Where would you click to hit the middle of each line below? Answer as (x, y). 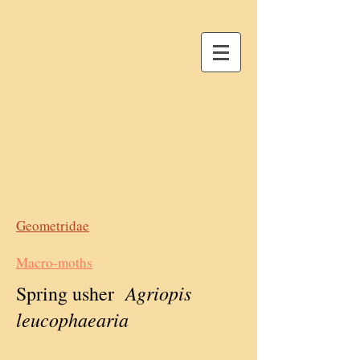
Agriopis (158, 292)
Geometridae (53, 225)
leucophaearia (72, 319)
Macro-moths (54, 262)
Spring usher (71, 293)
